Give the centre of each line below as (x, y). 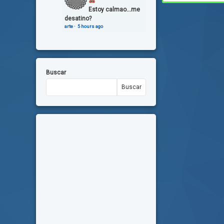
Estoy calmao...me (114, 9)
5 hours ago (90, 26)
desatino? (78, 18)
